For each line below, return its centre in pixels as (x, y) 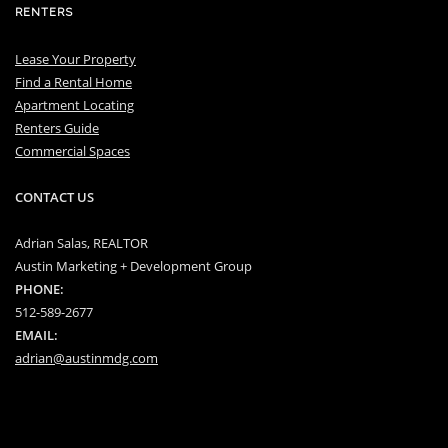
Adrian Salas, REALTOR (81, 242)
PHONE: (39, 288)
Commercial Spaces (72, 150)
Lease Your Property (75, 58)
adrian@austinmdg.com (86, 357)
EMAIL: (36, 334)
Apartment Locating (74, 104)
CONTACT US (54, 196)
